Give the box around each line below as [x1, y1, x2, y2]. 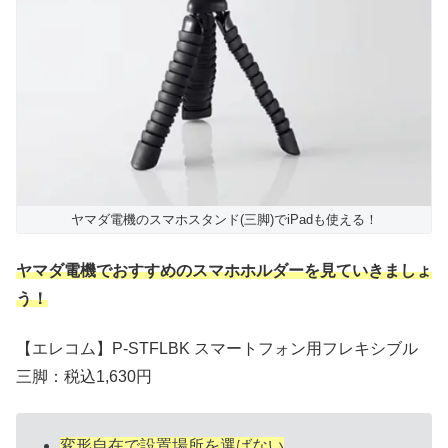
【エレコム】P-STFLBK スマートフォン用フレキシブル [16, 339, 418, 357]
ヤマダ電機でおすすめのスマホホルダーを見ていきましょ [16, 261, 432, 279]
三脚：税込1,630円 [16, 367, 152, 385]
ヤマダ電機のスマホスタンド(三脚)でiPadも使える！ [70, 212, 378, 228]
